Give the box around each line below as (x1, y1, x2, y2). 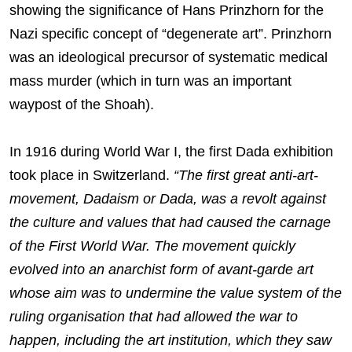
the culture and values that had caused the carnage (9, 214, 331, 231)
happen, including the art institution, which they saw (9, 332, 332, 349)
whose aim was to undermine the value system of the (9, 285, 342, 302)
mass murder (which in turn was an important (9, 73, 291, 90)
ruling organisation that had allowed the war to (9, 309, 298, 325)
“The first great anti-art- (174, 167, 318, 184)
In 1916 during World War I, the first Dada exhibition (9, 144, 333, 160)
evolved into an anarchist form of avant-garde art (9, 262, 313, 278)
